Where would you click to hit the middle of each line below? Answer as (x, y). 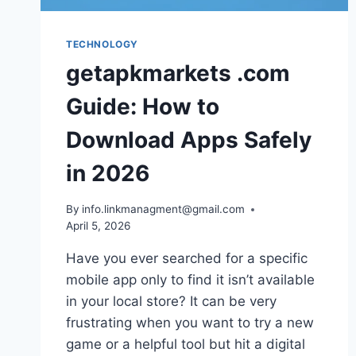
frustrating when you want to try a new (190, 323)
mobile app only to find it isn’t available (190, 280)
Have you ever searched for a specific (187, 258)
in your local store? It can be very (171, 301)
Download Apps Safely (189, 140)
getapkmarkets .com (178, 74)
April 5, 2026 (98, 226)
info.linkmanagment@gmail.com (164, 209)
